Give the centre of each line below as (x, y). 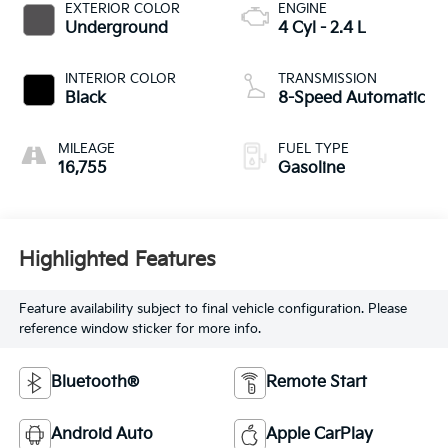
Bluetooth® (94, 382)
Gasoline (311, 168)
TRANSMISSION (327, 78)
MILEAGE (86, 148)
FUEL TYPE (313, 148)
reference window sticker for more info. (139, 328)
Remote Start (316, 382)
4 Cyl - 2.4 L (322, 28)
